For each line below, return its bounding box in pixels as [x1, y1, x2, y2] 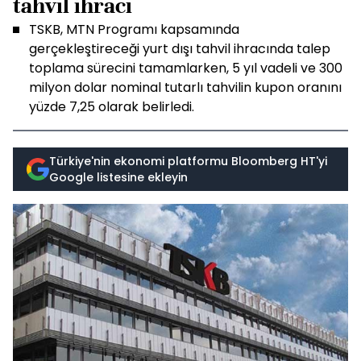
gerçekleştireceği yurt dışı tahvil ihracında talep [29, 39, 330, 58]
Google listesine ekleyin [49, 169, 188, 185]
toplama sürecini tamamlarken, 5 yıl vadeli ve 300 [29, 59, 342, 77]
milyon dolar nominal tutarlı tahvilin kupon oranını [29, 78, 342, 97]
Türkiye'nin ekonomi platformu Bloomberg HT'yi [49, 153, 327, 169]
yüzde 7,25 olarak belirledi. [29, 98, 194, 116]
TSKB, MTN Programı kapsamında [29, 20, 239, 39]
